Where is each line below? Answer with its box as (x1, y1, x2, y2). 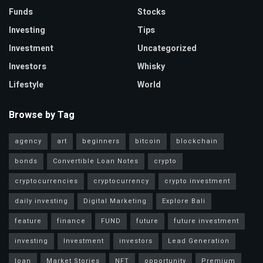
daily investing (15, 195, 68, 206)
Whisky (137, 60, 165, 73)
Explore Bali (162, 195, 205, 206)
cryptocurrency (93, 176, 149, 186)
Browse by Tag (9, 107, 75, 122)
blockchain (176, 136, 218, 146)
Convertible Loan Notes (53, 156, 139, 166)
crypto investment (164, 176, 230, 186)
